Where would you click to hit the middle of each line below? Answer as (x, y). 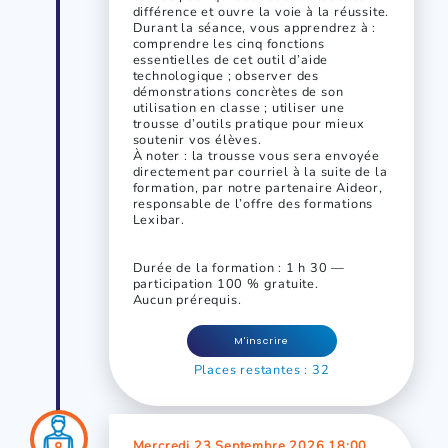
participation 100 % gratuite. (225, 284)
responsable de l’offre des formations (253, 204)
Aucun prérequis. (187, 300)
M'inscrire (261, 341)
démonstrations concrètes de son (238, 92)
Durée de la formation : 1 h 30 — (239, 268)
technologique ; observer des (226, 76)
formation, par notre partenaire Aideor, (257, 188)
